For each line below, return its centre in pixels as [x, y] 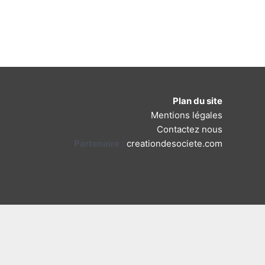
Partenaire [97, 143]
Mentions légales [187, 115]
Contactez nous [190, 129]
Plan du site [198, 101]
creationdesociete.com [174, 143]
